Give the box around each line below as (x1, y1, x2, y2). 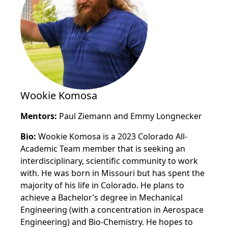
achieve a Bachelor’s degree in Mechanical (20, 192, 183, 203)
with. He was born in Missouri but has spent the (20, 167, 205, 179)
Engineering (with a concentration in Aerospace (20, 204, 204, 215)
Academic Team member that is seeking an (20, 143, 185, 154)
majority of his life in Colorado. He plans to (20, 180, 184, 191)
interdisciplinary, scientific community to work (20, 155, 198, 166)
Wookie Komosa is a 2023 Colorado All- (38, 131, 187, 142)
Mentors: (20, 110, 57, 122)
